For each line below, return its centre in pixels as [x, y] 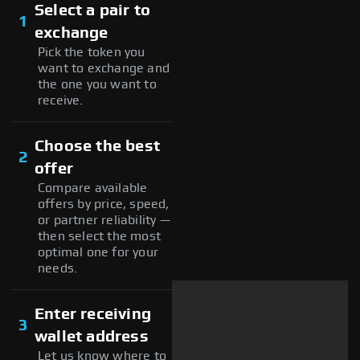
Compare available [93, 188]
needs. [58, 268]
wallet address [92, 336]
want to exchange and [104, 68]
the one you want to [97, 84]
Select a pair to [93, 10]
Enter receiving [93, 314]
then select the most [99, 236]
